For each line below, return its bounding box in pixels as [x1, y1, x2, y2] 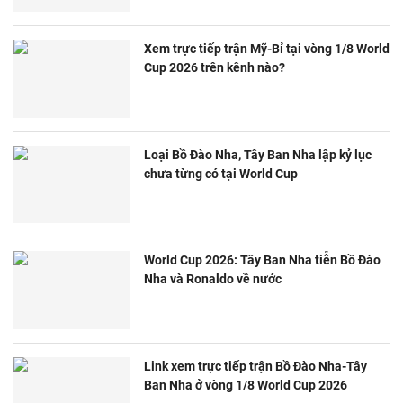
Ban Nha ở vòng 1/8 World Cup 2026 [144, 377, 347, 392]
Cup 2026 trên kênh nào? [144, 59, 285, 75]
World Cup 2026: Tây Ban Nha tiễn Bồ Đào [144, 253, 381, 268]
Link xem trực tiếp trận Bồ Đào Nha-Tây [144, 358, 367, 373]
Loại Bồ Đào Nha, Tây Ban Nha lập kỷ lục [144, 147, 372, 162]
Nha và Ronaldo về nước [144, 272, 282, 287]
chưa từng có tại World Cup [144, 166, 298, 181]
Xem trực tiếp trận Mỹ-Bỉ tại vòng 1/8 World [144, 40, 390, 56]
